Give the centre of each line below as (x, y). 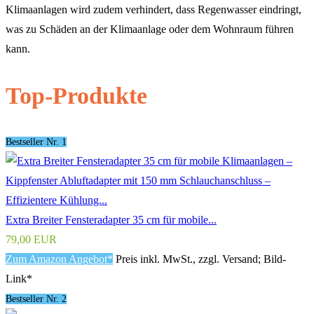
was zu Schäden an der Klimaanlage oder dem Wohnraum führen (150, 29)
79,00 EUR (31, 239)
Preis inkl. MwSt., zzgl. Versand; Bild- (201, 259)
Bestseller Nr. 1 (36, 142)
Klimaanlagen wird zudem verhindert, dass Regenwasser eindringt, (153, 10)
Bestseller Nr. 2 (36, 299)
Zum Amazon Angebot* (59, 259)
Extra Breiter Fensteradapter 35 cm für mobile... (111, 219)
